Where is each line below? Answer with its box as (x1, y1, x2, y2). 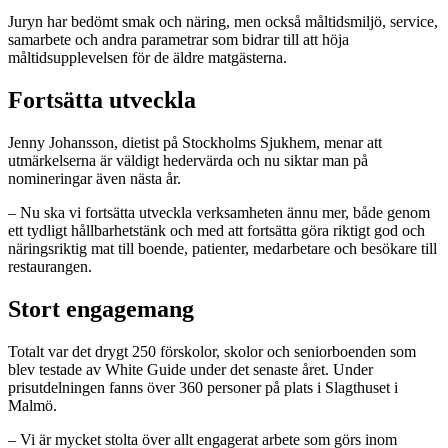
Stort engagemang (8, 295, 194, 322)
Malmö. (8, 396, 57, 414)
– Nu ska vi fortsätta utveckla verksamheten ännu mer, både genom (8, 204, 430, 221)
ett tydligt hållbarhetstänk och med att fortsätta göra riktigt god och (8, 222, 425, 239)
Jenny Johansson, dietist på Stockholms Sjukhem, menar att (8, 134, 382, 151)
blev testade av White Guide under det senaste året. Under (8, 360, 373, 378)
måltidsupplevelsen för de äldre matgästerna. (8, 49, 287, 67)
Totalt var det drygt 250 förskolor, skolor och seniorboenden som (8, 342, 416, 360)
